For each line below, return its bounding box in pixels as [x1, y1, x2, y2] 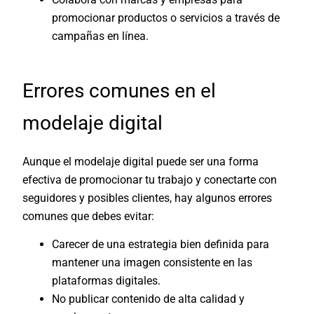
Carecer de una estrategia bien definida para [52, 237, 270, 251]
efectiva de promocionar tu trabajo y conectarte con [22, 172, 278, 186]
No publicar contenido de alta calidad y [52, 292, 245, 306]
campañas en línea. [52, 29, 149, 43]
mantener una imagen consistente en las [52, 255, 253, 269]
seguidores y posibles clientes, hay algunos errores [22, 191, 273, 205]
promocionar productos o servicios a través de [52, 11, 280, 25]
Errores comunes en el [22, 79, 217, 103]
